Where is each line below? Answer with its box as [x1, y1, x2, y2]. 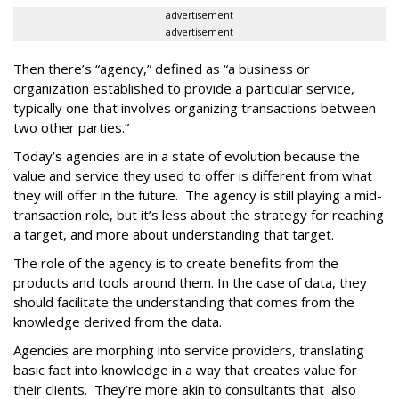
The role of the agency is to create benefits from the [13, 254, 338, 272]
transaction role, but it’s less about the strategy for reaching [13, 206, 384, 224]
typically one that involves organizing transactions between [13, 99, 376, 117]
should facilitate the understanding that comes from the [13, 293, 354, 311]
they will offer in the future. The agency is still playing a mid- [13, 186, 382, 204]
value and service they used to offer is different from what [13, 167, 372, 184]
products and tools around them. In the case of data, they [13, 273, 367, 291]
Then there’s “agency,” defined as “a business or [13, 60, 310, 77]
